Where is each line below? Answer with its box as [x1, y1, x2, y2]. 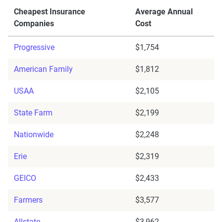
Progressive [14, 43, 55, 53]
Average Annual [135, 7, 193, 17]
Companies [14, 19, 54, 29]
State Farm [14, 108, 53, 118]
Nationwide [14, 130, 54, 140]
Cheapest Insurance [14, 7, 85, 17]
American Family [14, 64, 73, 74]
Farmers [14, 195, 43, 205]
